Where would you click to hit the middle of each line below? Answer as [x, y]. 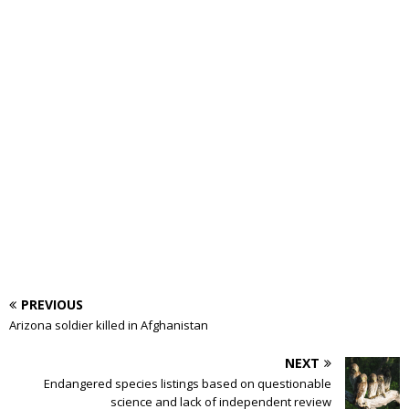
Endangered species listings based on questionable [188, 383]
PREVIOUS [52, 304]
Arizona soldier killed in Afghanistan [109, 325]
